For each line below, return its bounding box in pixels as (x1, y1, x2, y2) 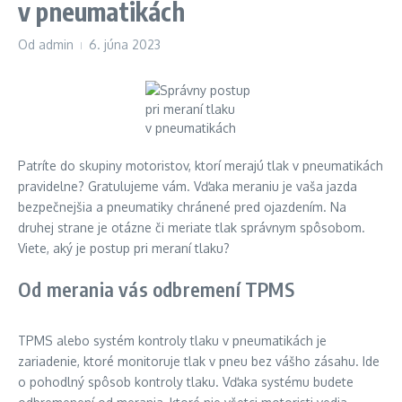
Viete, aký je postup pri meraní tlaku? (18, 240, 230, 257)
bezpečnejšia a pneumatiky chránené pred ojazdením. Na (18, 199, 346, 215)
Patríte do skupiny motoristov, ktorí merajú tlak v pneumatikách (18, 158, 383, 174)
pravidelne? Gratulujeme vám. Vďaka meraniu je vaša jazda (18, 179, 357, 195)
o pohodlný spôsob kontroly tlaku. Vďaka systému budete (18, 374, 354, 390)
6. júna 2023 (89, 37, 161, 53)
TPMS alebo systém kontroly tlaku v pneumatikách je (18, 333, 327, 349)
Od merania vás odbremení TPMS (18, 276, 294, 302)
